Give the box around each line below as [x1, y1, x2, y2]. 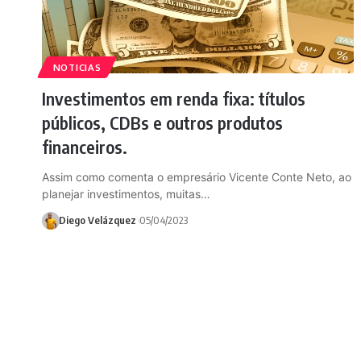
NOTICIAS [52, 60, 102, 73]
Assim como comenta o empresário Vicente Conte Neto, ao [42, 169, 351, 184]
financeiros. [42, 135, 127, 158]
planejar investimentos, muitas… [42, 186, 210, 201]
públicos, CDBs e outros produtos [42, 110, 283, 134]
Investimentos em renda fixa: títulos [42, 86, 305, 110]
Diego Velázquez [58, 214, 136, 227]
